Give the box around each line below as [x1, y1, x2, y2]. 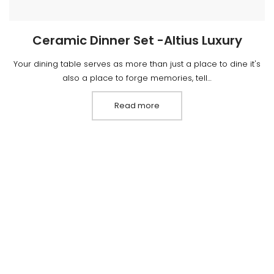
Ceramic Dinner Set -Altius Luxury [32, 31, 242, 49]
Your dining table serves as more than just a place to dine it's [13, 57, 261, 70]
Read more [114, 99, 160, 111]
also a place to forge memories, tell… [62, 72, 212, 84]
